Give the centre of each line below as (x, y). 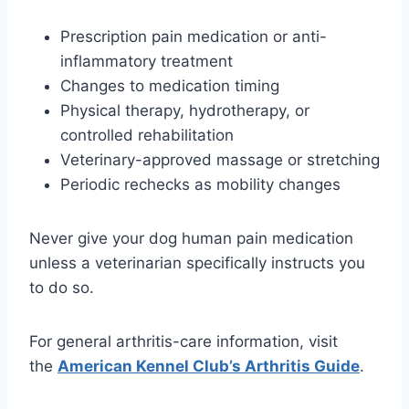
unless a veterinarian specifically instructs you (197, 263)
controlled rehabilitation (147, 136)
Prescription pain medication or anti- (194, 37)
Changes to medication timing (170, 86)
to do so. (62, 288)
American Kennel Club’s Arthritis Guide (209, 367)
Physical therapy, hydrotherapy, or (185, 111)
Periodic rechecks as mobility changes (200, 185)
